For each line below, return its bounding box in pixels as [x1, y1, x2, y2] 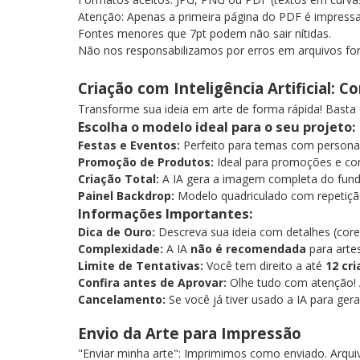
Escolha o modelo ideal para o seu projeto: [78, 118, 355, 136]
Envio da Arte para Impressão [78, 323, 309, 343]
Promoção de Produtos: [78, 154, 214, 170]
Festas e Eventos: [78, 137, 180, 153]
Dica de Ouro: [78, 224, 155, 239]
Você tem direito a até [203, 258, 325, 273]
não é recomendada [190, 241, 306, 256]
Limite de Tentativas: [78, 258, 203, 273]
